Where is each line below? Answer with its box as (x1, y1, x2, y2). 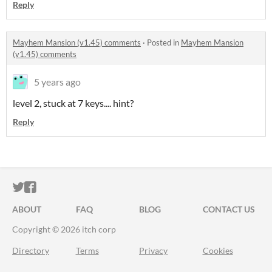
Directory (12, 245, 49, 256)
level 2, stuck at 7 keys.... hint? (13, 97, 134, 109)
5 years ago (34, 76, 81, 88)
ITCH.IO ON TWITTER (24, 180, 144, 195)
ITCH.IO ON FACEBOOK (36, 180, 168, 195)
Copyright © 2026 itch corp (12, 224, 116, 235)
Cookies (202, 245, 233, 256)
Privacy (139, 245, 168, 256)
